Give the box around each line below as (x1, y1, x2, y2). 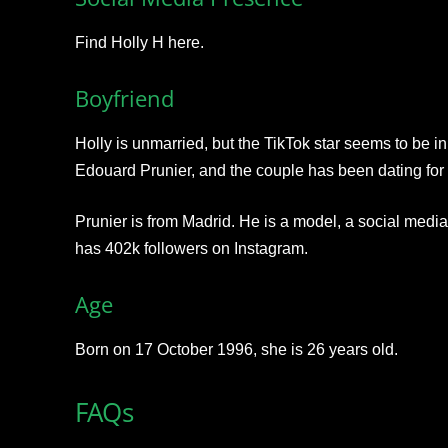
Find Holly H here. (74, 34, 204, 52)
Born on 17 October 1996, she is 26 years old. (74, 341, 398, 359)
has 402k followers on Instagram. (74, 240, 308, 258)
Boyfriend (74, 83, 174, 114)
